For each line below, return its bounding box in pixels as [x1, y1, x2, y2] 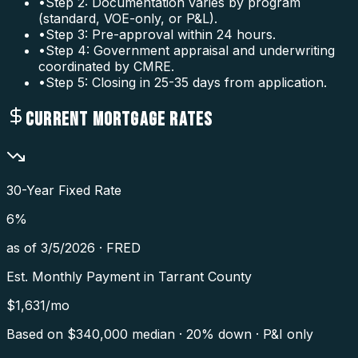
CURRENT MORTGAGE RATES [26, 107, 213, 131]
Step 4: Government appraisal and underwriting [46, 42, 335, 58]
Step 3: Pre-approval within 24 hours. [46, 26, 276, 42]
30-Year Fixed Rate [6, 181, 121, 198]
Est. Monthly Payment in [6, 268, 158, 284]
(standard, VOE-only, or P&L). [38, 10, 217, 26]
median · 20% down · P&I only [128, 325, 313, 342]
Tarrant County [158, 268, 252, 284]
